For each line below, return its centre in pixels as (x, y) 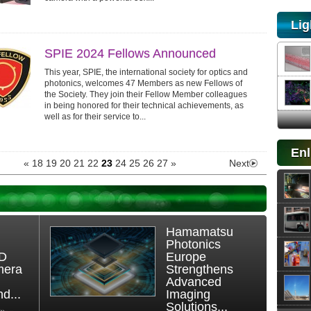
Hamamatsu (199, 232)
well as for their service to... (95, 117)
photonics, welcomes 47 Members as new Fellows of (143, 83)
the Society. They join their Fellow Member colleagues (146, 94)
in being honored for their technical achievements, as (144, 106)
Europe (186, 257)
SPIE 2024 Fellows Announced (130, 53)
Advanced (193, 282)
